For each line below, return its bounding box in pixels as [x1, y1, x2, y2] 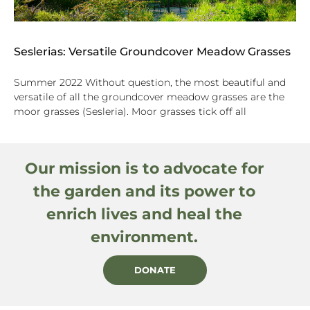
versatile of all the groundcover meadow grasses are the [14, 90, 284, 103]
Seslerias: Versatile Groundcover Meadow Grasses [14, 44, 291, 58]
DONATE [134, 264, 176, 275]
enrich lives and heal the [46, 204, 242, 224]
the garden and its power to [33, 181, 255, 201]
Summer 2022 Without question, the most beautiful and [14, 75, 286, 89]
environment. [90, 227, 198, 246]
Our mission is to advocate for [24, 158, 264, 178]
